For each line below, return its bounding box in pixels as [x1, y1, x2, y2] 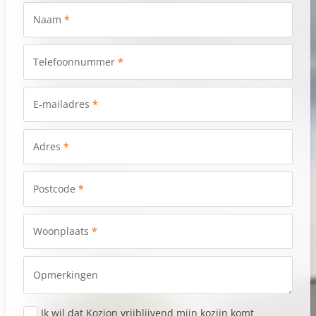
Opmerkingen [33, 267, 99, 281]
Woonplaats [33, 224, 90, 238]
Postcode [33, 182, 76, 196]
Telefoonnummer [33, 55, 116, 69]
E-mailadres [33, 97, 90, 111]
